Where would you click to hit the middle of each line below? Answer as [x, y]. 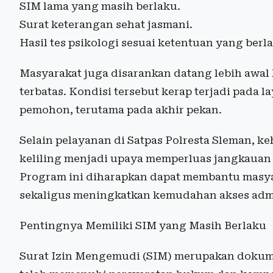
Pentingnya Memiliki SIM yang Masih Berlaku [143, 225]
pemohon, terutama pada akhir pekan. [121, 109]
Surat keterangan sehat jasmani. [106, 24]
